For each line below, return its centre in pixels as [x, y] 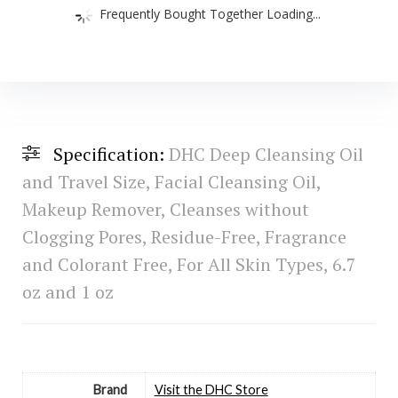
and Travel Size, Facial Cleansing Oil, [171, 182]
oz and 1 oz [68, 292]
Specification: [111, 155]
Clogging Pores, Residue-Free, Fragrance [184, 237]
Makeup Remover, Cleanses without [165, 210]
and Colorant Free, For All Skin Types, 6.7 [189, 265]
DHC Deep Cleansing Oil [266, 155]
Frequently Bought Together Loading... [210, 13]
